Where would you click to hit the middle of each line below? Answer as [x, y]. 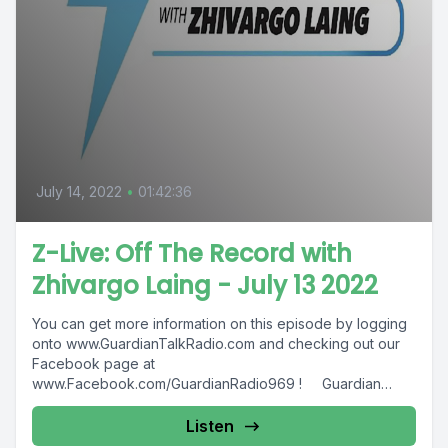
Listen [210, 426]
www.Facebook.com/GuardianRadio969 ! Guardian [206, 383]
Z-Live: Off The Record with [192, 253]
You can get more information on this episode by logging [219, 323]
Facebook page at [93, 363]
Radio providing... [89, 403]
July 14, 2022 [79, 191]
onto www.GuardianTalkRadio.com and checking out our [216, 343]
